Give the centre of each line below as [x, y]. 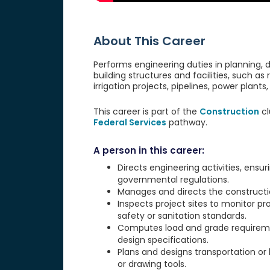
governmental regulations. [173, 180]
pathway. [187, 123]
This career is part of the [146, 112]
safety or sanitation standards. [182, 216]
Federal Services [130, 123]
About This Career [149, 41]
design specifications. [163, 240]
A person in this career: [149, 151]
